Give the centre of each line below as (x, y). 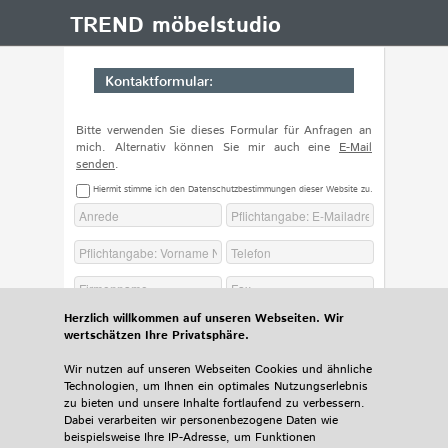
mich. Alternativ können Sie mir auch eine (207, 147)
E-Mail (355, 147)
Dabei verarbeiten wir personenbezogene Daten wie (201, 420)
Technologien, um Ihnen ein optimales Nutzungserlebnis (216, 386)
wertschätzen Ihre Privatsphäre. (156, 335)
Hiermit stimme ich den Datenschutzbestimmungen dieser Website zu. (233, 189)
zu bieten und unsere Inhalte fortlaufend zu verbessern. (214, 403)
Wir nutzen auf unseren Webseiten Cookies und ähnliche (218, 369)
